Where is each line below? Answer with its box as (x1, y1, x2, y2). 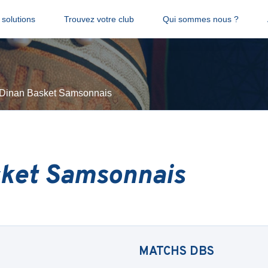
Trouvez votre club (63, 14, 134, 24)
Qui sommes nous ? (162, 14, 239, 24)
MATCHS (139, 244, 190, 260)
